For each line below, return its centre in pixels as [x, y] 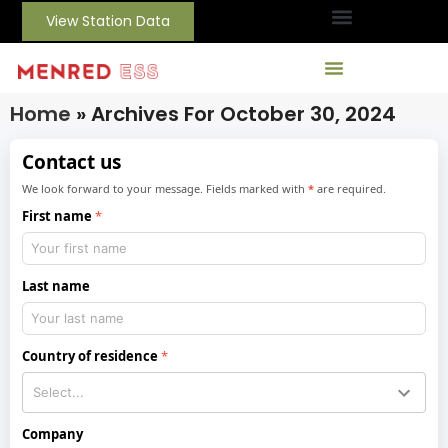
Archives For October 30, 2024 [243, 114]
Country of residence [90, 355]
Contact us [72, 162]
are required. [350, 188]
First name [57, 215]
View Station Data [108, 21]
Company [53, 433]
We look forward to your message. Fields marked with [165, 188]
